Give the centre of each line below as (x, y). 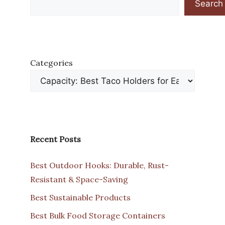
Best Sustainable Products (80, 197)
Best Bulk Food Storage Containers (98, 215)
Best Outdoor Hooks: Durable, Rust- (99, 165)
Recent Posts (55, 139)
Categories (51, 63)
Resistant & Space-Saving (79, 179)
